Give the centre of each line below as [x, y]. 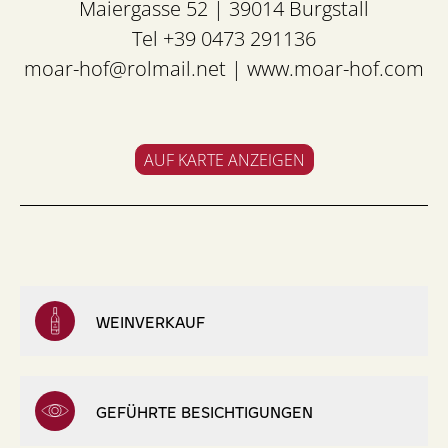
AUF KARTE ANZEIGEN [224, 160]
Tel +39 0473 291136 [224, 38]
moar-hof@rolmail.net [125, 68]
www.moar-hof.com [335, 68]
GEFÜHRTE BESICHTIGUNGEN [204, 411]
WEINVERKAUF [150, 321]
